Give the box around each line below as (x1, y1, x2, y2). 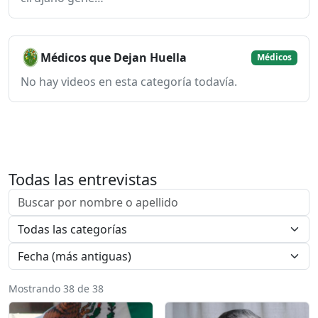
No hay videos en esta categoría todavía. (21, 74, 237, 90)
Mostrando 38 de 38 (9, 282, 104, 296)
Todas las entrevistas (9, 169, 157, 190)
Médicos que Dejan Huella (40, 50, 187, 66)
